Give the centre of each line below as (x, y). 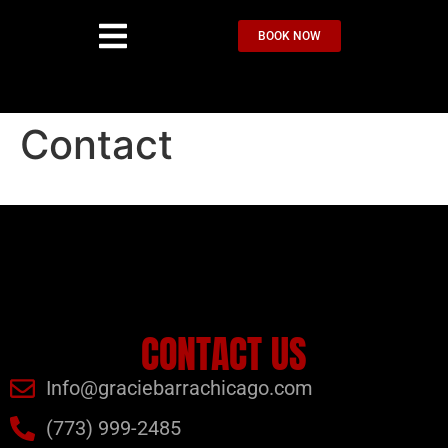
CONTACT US (224, 354)
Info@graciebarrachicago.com (180, 388)
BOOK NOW (289, 36)
